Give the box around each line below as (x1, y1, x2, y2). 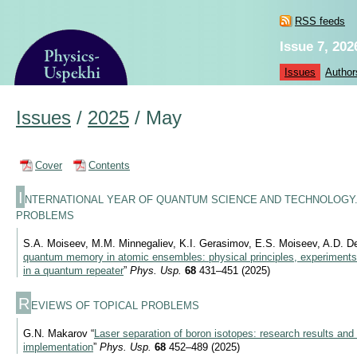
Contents (88, 159, 130, 171)
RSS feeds (295, 15, 345, 27)
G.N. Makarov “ (23, 328, 94, 340)
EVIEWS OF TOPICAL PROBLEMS (31, 299, 200, 312)
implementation (23, 341, 93, 354)
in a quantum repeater (23, 265, 124, 277)
